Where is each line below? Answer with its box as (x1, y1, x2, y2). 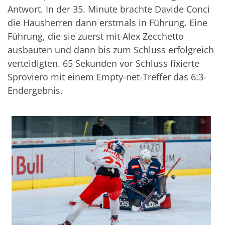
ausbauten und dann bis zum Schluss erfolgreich (8, 44, 214, 56)
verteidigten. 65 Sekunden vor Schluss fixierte (8, 57, 199, 70)
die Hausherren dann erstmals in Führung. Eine (8, 17, 207, 29)
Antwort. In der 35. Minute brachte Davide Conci (8, 3, 210, 16)
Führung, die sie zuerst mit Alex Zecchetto (8, 30, 184, 43)
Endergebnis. (8, 84, 63, 97)
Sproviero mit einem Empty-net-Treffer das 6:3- (8, 71, 206, 83)
